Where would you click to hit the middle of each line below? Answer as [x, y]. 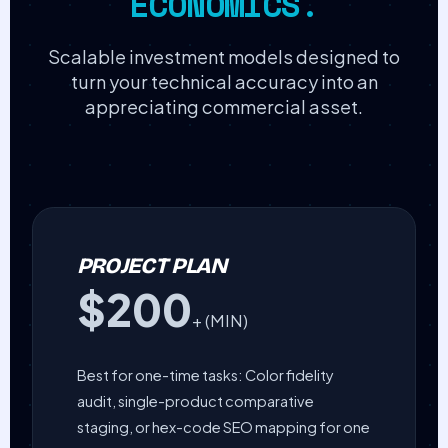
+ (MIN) [219, 320]
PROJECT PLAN [151, 265]
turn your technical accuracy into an [224, 82]
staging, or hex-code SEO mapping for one [223, 427]
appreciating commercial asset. [224, 107]
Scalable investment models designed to [224, 57]
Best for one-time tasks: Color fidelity [205, 375]
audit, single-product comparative [195, 401]
